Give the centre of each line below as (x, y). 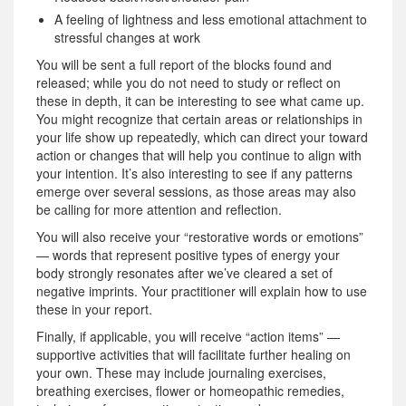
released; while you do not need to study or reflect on (188, 82)
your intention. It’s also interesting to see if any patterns (194, 173)
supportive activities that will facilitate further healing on (193, 354)
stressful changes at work (127, 37)
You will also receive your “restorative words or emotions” (200, 236)
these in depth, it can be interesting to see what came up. (200, 100)
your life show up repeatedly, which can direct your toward (202, 136)
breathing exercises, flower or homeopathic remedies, (190, 390)
